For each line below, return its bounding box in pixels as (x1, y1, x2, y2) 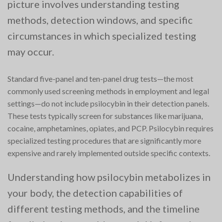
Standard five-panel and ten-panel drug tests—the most (7, 73, 193, 83)
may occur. (7, 45, 54, 57)
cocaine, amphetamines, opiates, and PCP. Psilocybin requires (7, 123, 214, 133)
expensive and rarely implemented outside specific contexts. (7, 148, 210, 158)
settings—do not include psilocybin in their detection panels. (7, 98, 209, 108)
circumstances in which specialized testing (7, 29, 196, 42)
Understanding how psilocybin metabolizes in (7, 171, 211, 183)
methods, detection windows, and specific (7, 13, 193, 26)
